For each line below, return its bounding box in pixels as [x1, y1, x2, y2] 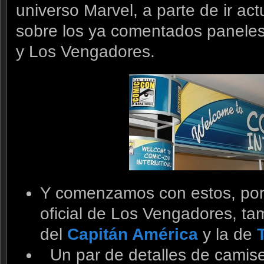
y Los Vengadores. [16, 42, 155, 61]
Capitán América [67, 225, 198, 243]
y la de [197, 225, 257, 243]
